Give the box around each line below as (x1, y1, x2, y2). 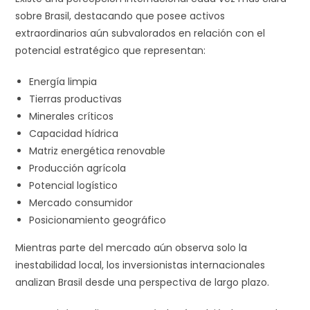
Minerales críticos (29, 109, 114, 123)
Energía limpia (29, 74, 98, 89)
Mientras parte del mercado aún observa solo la (15, 240, 248, 255)
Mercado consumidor (29, 195, 134, 210)
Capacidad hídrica (29, 126, 119, 140)
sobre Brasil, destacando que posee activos (15, 8, 226, 23)
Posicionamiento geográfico (29, 212, 167, 227)
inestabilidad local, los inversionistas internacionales (15, 257, 266, 272)
